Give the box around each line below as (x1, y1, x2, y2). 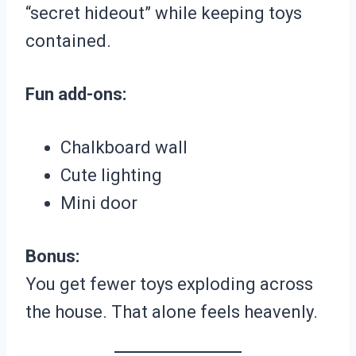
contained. (25, 31, 111, 52)
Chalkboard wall (60, 137, 188, 158)
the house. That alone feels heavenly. (25, 302, 318, 323)
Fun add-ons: (25, 84, 126, 105)
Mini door (60, 193, 137, 214)
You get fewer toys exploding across (25, 274, 313, 295)
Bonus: (25, 246, 79, 267)
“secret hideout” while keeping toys (25, 3, 302, 24)
